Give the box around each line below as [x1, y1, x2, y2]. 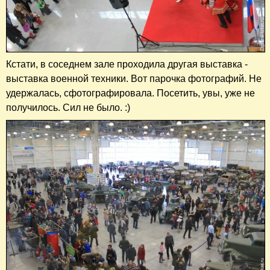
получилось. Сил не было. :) [6, 102, 130, 113]
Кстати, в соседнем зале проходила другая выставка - [6, 58, 248, 69]
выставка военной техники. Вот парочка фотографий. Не [6, 73, 262, 84]
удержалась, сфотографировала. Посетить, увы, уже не [6, 87, 255, 98]
